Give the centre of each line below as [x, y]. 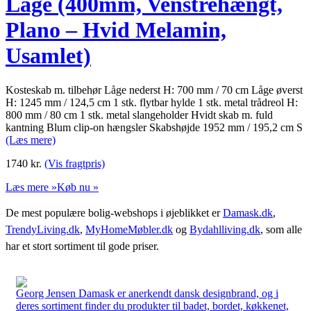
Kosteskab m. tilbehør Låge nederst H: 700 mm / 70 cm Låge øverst [154, 90]
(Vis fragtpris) [75, 163]
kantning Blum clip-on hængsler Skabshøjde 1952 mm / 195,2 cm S [154, 127]
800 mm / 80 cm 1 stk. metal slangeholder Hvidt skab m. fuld [139, 115]
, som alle [281, 229]
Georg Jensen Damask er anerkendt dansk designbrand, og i [147, 293]
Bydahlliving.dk [225, 229]
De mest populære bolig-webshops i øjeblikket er [114, 212]
